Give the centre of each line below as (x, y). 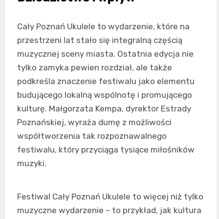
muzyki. (32, 163)
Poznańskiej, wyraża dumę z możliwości (94, 122)
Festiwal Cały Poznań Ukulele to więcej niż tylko (110, 197)
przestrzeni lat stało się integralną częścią (100, 40)
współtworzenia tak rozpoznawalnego (92, 136)
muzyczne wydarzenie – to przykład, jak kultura (109, 210)
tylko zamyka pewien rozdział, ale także (95, 67)
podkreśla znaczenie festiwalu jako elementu (106, 81)
